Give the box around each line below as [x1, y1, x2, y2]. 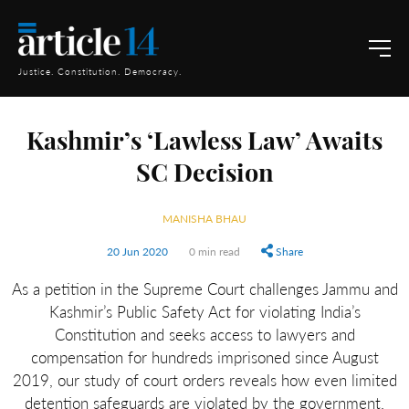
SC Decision [135, 163, 274, 188]
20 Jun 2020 [106, 244, 168, 258]
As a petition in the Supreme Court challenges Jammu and [11, 278, 398, 299]
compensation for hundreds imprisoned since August [30, 346, 379, 368]
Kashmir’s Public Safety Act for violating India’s [48, 300, 361, 322]
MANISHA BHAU [163, 211, 246, 225]
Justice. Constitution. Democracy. [18, 65, 182, 79]
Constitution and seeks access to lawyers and [54, 323, 355, 345]
